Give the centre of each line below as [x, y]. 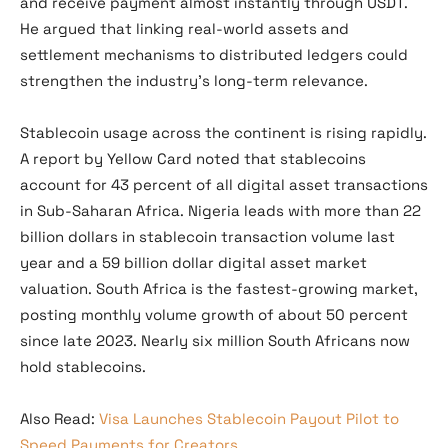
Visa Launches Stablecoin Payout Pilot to [249, 418]
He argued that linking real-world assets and [184, 28]
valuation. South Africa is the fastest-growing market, [219, 288]
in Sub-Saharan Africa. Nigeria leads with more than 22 [220, 210]
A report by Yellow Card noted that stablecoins [193, 158]
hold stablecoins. [83, 366]
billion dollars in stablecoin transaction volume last [207, 236]
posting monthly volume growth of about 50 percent [214, 314]
